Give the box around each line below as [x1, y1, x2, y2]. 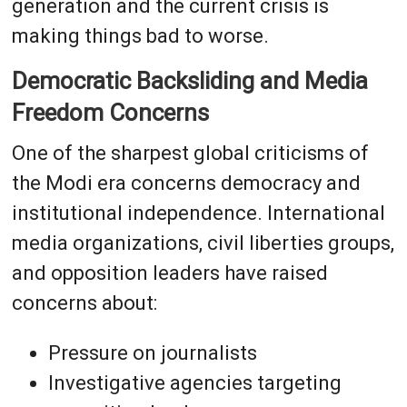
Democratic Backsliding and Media [11, 66, 368, 94]
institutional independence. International [11, 201, 385, 224]
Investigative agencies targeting [47, 371, 342, 394]
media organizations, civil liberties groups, [11, 231, 394, 254]
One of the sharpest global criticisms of [11, 141, 369, 164]
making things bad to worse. [11, 24, 269, 47]
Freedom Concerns [11, 98, 209, 126]
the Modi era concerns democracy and [11, 171, 361, 194]
